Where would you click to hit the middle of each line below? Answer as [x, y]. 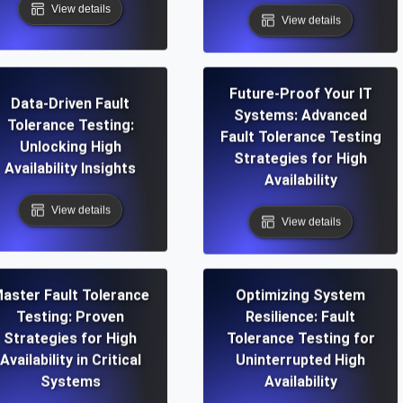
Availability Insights [70, 168]
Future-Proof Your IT [300, 94]
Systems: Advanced [300, 115]
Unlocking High [70, 147]
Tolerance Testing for [300, 338]
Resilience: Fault [300, 317]
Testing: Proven [70, 317]
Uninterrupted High [300, 360]
